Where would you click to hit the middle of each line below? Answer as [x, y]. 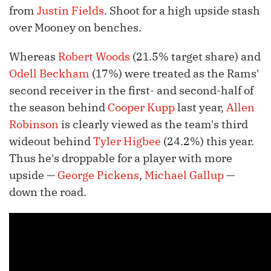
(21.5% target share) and [195, 57]
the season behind [58, 108]
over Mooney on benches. [75, 28]
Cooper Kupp [141, 108]
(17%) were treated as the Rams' [174, 74]
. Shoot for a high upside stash [182, 11]
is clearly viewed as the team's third [153, 125]
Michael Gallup [184, 175]
